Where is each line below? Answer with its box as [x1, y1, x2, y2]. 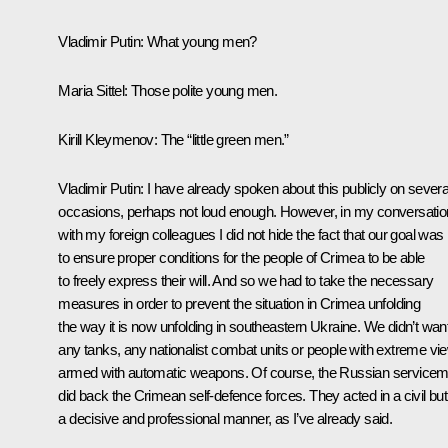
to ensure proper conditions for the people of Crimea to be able [58, 248, 425, 266]
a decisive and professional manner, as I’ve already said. [58, 409, 393, 427]
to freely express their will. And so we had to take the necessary [58, 271, 434, 289]
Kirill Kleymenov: [58, 130, 161, 148]
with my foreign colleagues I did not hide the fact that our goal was [58, 225, 444, 243]
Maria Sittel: [58, 81, 131, 99]
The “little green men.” [160, 130, 289, 148]
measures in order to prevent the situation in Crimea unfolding [58, 294, 421, 312]
